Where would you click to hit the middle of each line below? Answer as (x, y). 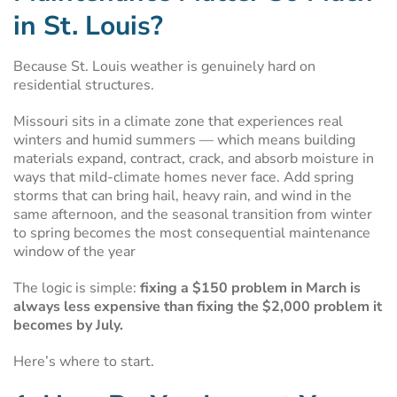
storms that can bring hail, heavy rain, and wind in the (183, 196)
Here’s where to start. (84, 362)
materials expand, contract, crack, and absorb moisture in (194, 159)
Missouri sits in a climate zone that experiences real (178, 121)
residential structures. (84, 85)
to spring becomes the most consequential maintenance (192, 233)
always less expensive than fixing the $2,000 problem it (198, 307)
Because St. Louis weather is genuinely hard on (164, 66)
